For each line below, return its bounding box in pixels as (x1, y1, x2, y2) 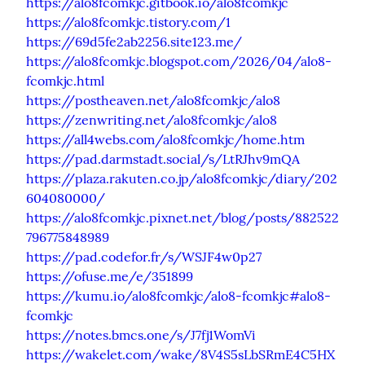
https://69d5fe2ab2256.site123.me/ (26, 33, 242, 50)
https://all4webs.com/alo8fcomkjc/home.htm (26, 130, 305, 147)
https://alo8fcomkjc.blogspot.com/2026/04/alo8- (26, 52, 332, 69)
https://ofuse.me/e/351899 (26, 267, 193, 284)
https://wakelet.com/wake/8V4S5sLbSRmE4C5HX (26, 345, 335, 363)
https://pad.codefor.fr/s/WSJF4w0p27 (26, 248, 262, 265)
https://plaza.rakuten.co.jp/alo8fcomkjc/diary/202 (26, 169, 337, 187)
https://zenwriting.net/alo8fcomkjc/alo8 (26, 111, 277, 128)
